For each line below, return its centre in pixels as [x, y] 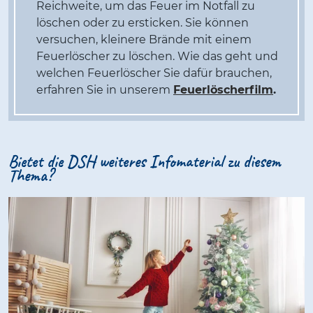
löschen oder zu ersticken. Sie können [143, 23]
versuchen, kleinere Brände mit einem [144, 40]
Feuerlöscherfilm [223, 90]
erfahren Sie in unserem [105, 90]
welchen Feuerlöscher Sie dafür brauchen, [154, 73]
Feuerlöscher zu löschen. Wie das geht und [157, 57]
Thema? [31, 176]
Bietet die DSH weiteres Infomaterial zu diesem [145, 162]
